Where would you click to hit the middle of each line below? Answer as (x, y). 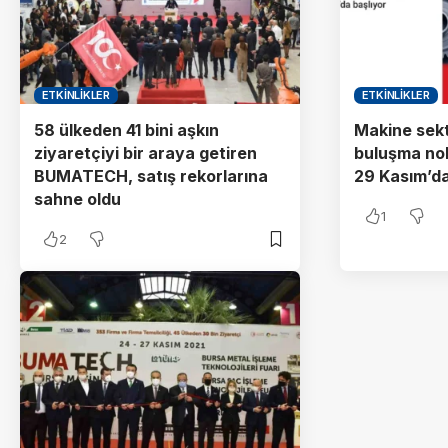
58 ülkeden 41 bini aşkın (126, 130)
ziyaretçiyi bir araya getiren (145, 153)
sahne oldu (77, 199)
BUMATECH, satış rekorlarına (151, 176)
